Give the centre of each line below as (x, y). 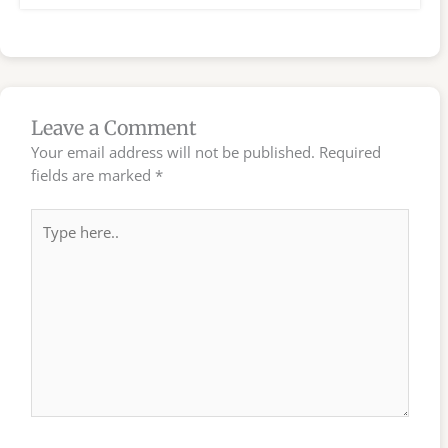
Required (350, 151)
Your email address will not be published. (173, 151)
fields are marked (93, 174)
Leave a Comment (114, 127)
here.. (50, 241)
